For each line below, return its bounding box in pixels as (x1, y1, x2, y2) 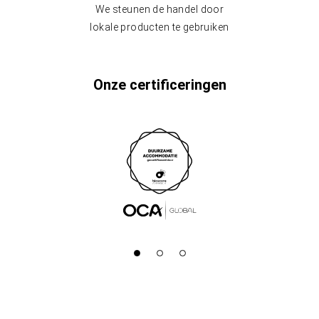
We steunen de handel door (95, 4, 224, 15)
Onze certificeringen (93, 76, 226, 93)
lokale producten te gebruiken (90, 21, 229, 33)
